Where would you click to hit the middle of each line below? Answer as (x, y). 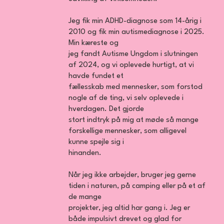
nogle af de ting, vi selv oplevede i (126, 98)
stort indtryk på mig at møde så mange (134, 120)
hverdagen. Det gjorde (106, 109)
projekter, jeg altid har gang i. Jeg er (129, 208)
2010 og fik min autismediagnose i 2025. (137, 32)
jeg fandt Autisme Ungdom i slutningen (133, 54)
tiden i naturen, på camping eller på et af (137, 186)
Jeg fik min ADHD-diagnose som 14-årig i (135, 21)
